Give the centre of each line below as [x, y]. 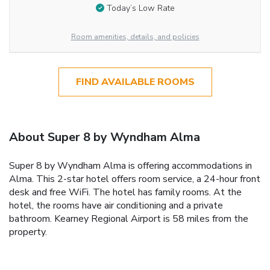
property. [28, 232]
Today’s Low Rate [140, 8]
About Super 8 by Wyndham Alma [105, 137]
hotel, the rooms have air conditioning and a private [116, 205]
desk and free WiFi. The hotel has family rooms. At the [125, 192]
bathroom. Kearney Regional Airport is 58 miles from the [129, 218]
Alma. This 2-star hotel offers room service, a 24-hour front [135, 179]
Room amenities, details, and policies [135, 36]
